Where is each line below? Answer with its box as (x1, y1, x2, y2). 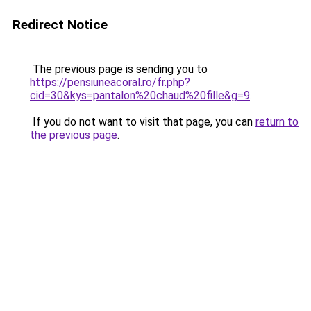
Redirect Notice (12, 17, 108, 33)
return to (255, 115, 299, 128)
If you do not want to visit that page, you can (30, 115, 255, 128)
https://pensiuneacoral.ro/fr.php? (30, 76, 190, 89)
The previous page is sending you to (30, 62, 208, 76)
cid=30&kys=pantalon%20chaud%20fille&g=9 (30, 89, 250, 102)
